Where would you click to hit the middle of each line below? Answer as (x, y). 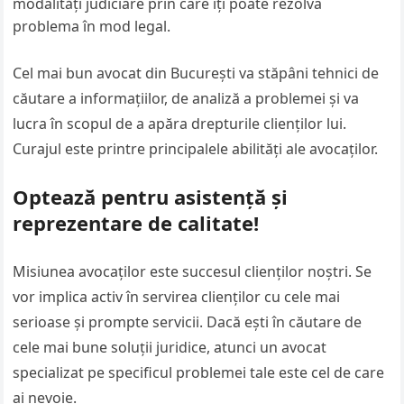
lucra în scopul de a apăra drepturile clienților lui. (180, 124)
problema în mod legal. (92, 26)
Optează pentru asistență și (151, 197)
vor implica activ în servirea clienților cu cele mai (177, 297)
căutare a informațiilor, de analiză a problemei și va (186, 98)
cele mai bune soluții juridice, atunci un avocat (170, 347)
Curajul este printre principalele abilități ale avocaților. (196, 149)
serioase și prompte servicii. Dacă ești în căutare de (188, 322)
